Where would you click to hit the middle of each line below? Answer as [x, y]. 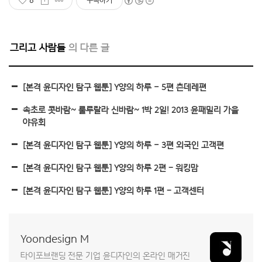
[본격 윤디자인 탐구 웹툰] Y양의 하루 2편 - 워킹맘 [111, 168]
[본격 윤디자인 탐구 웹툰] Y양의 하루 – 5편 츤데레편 [115, 87]
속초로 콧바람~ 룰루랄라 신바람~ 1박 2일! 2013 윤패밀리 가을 [131, 110]
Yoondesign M [55, 239]
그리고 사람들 [38, 48]
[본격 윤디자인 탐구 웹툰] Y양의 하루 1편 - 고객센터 [113, 191]
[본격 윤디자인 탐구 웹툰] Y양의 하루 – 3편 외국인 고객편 [123, 145]
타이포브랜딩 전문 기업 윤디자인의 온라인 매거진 [106, 256]
